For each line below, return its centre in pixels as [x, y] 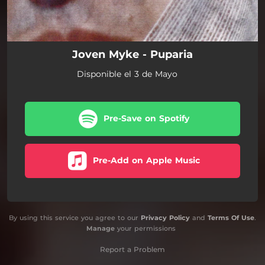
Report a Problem [132, 249]
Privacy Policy [165, 218]
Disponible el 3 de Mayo [127, 74]
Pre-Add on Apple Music [146, 160]
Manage [100, 228]
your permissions [145, 228]
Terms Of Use [231, 218]
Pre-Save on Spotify [146, 118]
